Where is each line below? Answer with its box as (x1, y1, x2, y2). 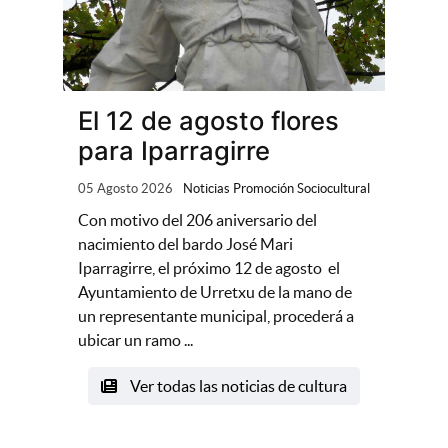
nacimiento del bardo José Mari (77, 235, 293, 254)
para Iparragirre (77, 135, 270, 167)
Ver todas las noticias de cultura (126, 377, 347, 396)
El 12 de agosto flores (77, 105, 339, 137)
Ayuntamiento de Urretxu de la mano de (77, 283, 352, 302)
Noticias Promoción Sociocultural (182, 181, 370, 197)
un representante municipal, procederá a (77, 307, 354, 326)
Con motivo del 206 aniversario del (77, 211, 317, 230)
